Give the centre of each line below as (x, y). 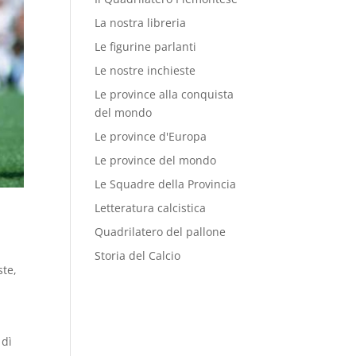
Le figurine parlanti (146, 46)
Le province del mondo (156, 160)
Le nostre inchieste (145, 70)
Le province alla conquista (164, 94)
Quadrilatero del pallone (161, 232)
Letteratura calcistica (151, 208)
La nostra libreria (141, 23)
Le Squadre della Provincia (166, 184)
